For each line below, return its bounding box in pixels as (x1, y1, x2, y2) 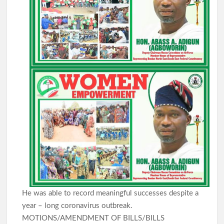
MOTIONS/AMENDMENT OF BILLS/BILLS (22, 214, 165, 222)
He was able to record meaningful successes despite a (22, 189, 199, 197)
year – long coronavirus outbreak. (22, 202, 133, 210)
